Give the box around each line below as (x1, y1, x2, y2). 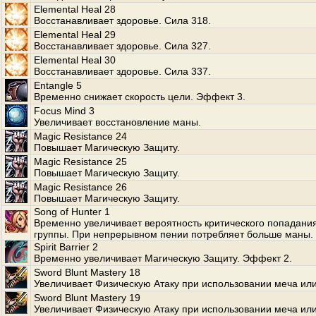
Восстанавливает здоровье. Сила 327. (34, 40, 211, 51)
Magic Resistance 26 (34, 181, 127, 193)
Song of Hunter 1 (34, 206, 110, 217)
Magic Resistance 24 (34, 130, 127, 142)
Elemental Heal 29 (34, 29, 116, 40)
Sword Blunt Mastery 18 (34, 267, 140, 278)
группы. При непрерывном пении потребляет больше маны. (34, 229, 313, 240)
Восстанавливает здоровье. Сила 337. (34, 66, 211, 77)
